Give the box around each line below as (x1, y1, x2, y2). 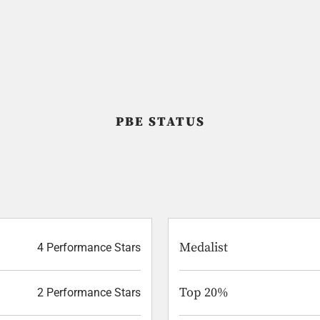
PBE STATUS (115, 113, 205, 130)
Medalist (179, 239, 228, 256)
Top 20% (179, 284, 229, 301)
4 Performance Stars (37, 240, 141, 254)
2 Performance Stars (37, 285, 141, 299)
